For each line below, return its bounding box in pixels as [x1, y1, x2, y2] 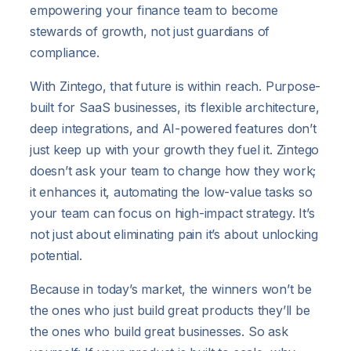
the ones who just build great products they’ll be [30, 302, 310, 318]
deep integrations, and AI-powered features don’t [30, 120, 317, 136]
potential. [30, 247, 83, 263]
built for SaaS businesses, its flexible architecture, [30, 99, 320, 115]
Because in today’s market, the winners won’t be [30, 280, 312, 297]
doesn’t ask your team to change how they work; [30, 162, 317, 179]
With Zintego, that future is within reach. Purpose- [30, 78, 321, 94]
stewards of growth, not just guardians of [30, 23, 270, 39]
